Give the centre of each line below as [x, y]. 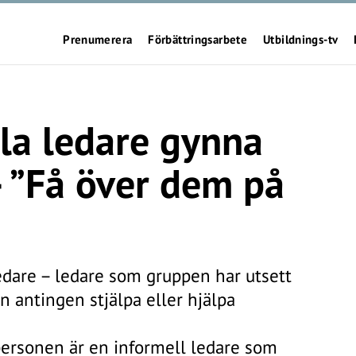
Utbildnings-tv [301, 39]
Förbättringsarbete [197, 39]
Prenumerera [98, 39]
